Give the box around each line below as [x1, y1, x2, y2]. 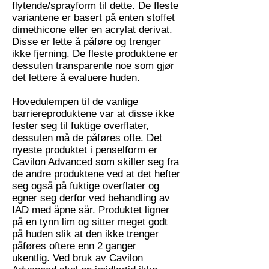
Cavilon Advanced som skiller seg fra [12, 156, 179, 168]
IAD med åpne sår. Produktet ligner [12, 204, 169, 216]
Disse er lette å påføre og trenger [12, 36, 161, 47]
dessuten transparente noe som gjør [12, 60, 174, 71]
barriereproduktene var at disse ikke [12, 108, 174, 119]
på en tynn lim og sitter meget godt [12, 216, 168, 228]
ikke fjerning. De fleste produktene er [12, 48, 178, 59]
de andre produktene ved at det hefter [12, 168, 180, 180]
